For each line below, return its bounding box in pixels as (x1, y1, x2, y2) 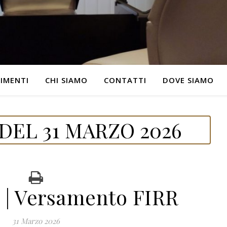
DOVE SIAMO (162, 75, 214, 85)
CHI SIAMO (45, 75, 88, 85)
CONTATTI (103, 75, 146, 85)
